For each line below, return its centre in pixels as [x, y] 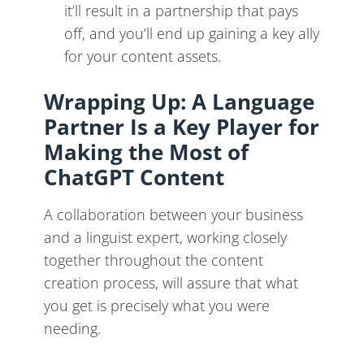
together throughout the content [154, 260]
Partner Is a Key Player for [182, 127]
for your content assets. [145, 56]
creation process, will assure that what [171, 283]
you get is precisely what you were [157, 306]
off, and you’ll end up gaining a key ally [192, 34]
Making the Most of [147, 152]
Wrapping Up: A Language [180, 102]
